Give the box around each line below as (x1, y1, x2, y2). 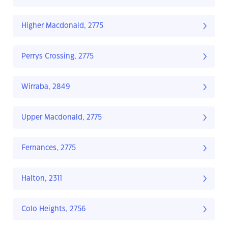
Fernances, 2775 (21, 145, 76, 152)
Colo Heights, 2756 (21, 206, 86, 213)
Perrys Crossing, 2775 (21, 53, 94, 61)
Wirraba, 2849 (21, 83, 70, 91)
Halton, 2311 (21, 175, 62, 183)
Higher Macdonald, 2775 (21, 22, 103, 30)
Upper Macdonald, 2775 (21, 114, 102, 122)
